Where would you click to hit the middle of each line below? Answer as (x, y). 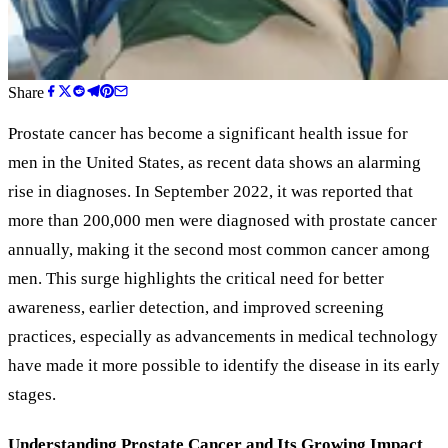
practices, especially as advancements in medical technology (223, 336)
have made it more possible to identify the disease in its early (224, 365)
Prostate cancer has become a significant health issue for (208, 133)
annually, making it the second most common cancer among (219, 249)
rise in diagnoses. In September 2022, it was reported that (210, 191)
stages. (32, 394)
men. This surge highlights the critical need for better (196, 278)
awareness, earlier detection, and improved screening (196, 307)
